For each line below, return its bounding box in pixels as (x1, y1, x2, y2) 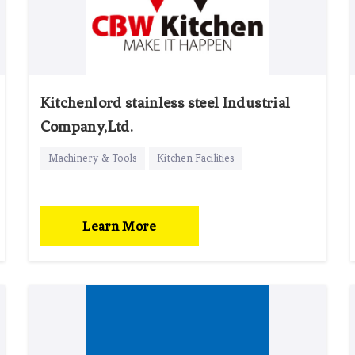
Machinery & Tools (48, 151, 138, 164)
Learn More (82, 217, 156, 234)
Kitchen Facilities (157, 151, 235, 164)
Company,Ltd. (40, 116, 133, 136)
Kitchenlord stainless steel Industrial (40, 93, 291, 112)
